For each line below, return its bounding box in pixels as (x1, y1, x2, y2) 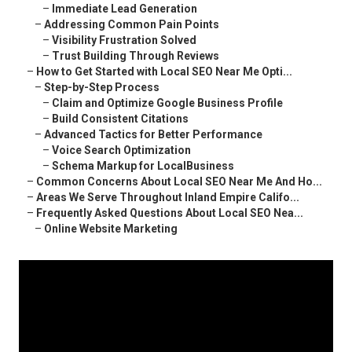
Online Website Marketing (44, 222, 178, 236)
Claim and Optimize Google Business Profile (52, 97, 283, 110)
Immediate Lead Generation (52, 2, 197, 16)
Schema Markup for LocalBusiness (52, 159, 234, 173)
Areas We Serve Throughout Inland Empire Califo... (36, 191, 299, 204)
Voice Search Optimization (52, 144, 191, 157)
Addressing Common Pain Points (44, 18, 219, 31)
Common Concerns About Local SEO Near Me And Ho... (36, 175, 322, 189)
